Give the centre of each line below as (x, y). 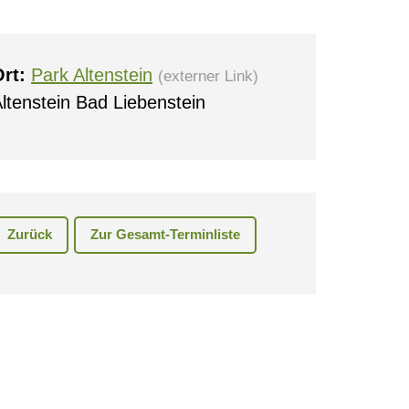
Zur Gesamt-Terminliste (165, 235)
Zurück (30, 235)
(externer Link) (208, 76)
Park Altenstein (92, 75)
